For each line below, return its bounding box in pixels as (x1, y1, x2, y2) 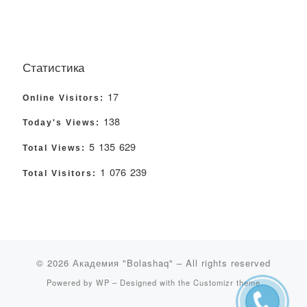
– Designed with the (110, 277, 193, 288)
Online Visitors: (23, 93, 108, 103)
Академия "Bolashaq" (73, 256, 173, 270)
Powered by (47, 277, 96, 288)
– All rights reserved (173, 256, 271, 270)
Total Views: (23, 143, 89, 153)
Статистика (23, 58, 84, 76)
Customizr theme (193, 277, 260, 288)
